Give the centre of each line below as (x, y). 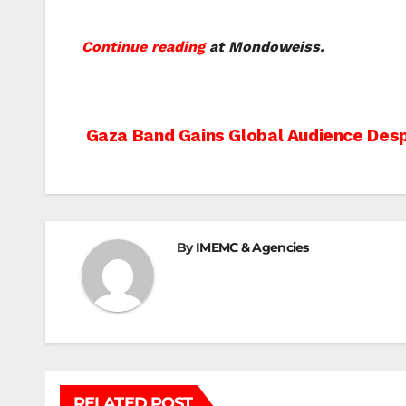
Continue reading (143, 47)
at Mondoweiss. (265, 47)
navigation (155, 179)
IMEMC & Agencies (252, 248)
